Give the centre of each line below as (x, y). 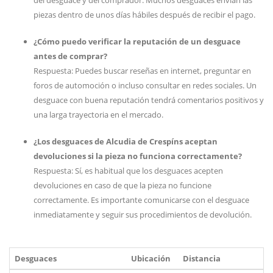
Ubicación (151, 258)
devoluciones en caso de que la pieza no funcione (122, 185)
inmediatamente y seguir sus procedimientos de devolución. (143, 214)
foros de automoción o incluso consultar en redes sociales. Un (145, 85)
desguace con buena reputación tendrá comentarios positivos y (149, 100)
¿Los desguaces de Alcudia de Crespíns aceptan (126, 141)
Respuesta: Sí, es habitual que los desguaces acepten (128, 171)
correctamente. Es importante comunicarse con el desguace (141, 200)
